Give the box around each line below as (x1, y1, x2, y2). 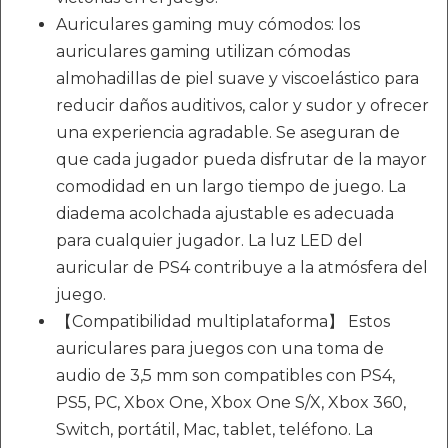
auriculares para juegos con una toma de (56, 338, 384, 358)
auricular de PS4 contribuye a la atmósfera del (56, 257, 428, 277)
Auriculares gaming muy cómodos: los (56, 14, 360, 34)
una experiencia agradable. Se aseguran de (56, 122, 400, 142)
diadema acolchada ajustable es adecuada (56, 203, 394, 223)
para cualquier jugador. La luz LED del (56, 230, 363, 250)
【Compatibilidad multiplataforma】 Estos (56, 311, 390, 331)
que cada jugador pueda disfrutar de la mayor (56, 149, 427, 169)
